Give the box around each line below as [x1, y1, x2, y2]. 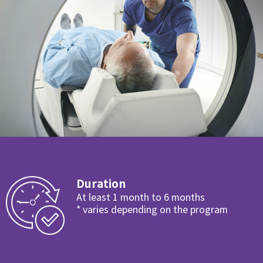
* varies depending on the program [76, 204, 228, 216]
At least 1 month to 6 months [76, 191, 205, 204]
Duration [76, 177, 126, 191]
